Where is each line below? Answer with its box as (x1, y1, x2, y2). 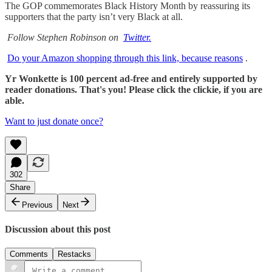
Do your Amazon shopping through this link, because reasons (7, 52, 243, 63)
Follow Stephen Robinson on (7, 32, 118, 42)
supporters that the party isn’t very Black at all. (5, 11, 183, 22)
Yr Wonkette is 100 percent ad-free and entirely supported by (5, 73, 257, 84)
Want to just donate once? (5, 115, 103, 126)
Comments (10, 250, 48, 259)
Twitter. (123, 32, 151, 42)
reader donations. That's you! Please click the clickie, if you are (5, 84, 262, 95)
